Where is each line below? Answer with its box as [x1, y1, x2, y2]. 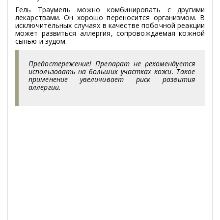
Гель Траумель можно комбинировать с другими [15, 4, 205, 14]
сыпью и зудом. [15, 36, 67, 46]
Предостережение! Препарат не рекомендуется [28, 58, 195, 68]
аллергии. [28, 82, 61, 92]
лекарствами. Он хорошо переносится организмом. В [15, 12, 205, 22]
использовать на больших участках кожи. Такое [28, 66, 195, 76]
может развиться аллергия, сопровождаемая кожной [15, 28, 205, 38]
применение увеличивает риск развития [28, 74, 195, 84]
